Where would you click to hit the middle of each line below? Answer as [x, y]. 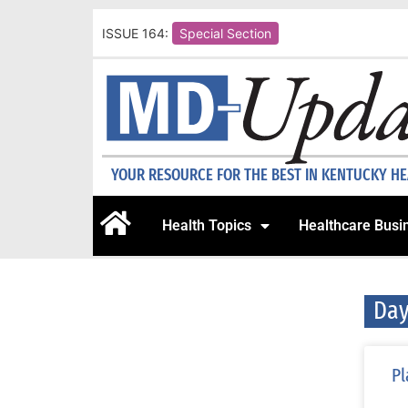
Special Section [225, 33]
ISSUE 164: [135, 33]
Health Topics [207, 226]
